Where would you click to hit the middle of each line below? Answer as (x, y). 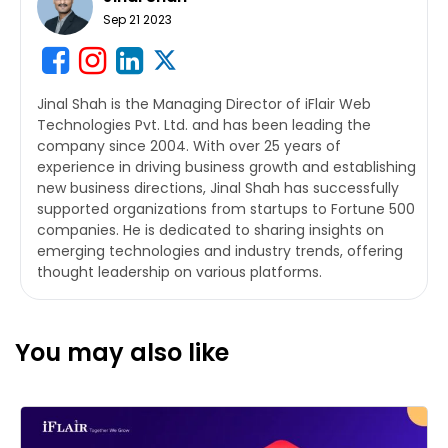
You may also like (122, 352)
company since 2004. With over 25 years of (189, 145)
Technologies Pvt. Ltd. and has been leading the (204, 124)
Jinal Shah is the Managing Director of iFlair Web (204, 103)
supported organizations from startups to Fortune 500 (226, 208)
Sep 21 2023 (137, 19)
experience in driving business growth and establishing (226, 166)
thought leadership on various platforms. (179, 271)
